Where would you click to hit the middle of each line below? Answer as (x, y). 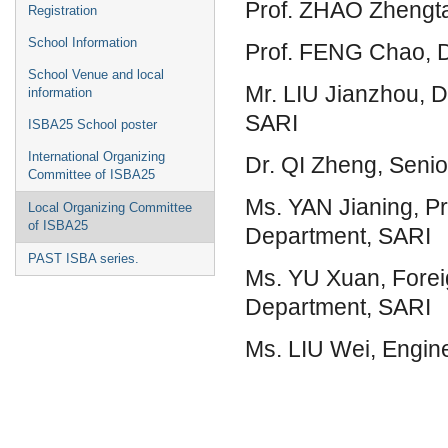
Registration (62, 10)
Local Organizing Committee (110, 207)
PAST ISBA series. (83, 258)
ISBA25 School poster (92, 124)
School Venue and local (96, 74)
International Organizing (96, 156)
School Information (82, 42)
